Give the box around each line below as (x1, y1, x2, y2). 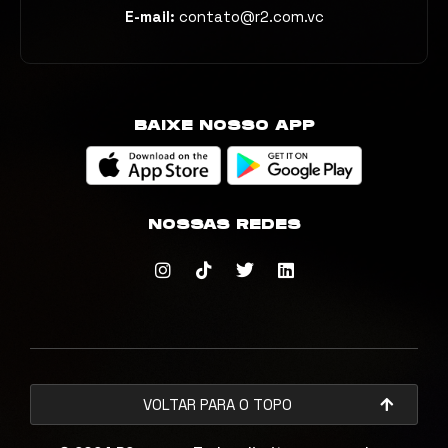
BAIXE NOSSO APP (133, 117, 315, 135)
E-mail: (124, 7, 175, 27)
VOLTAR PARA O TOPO (143, 395, 292, 415)
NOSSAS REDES (147, 216, 301, 234)
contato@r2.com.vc (178, 7, 324, 27)
